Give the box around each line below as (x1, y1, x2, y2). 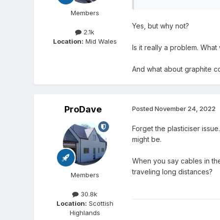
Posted (132, 105, 155, 113)
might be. (132, 135, 162, 144)
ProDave (64, 104, 102, 115)
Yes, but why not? (132, 22, 189, 30)
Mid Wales (83, 37, 117, 46)
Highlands (69, 209, 100, 217)
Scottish (86, 199, 113, 208)
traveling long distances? (132, 167, 213, 176)
